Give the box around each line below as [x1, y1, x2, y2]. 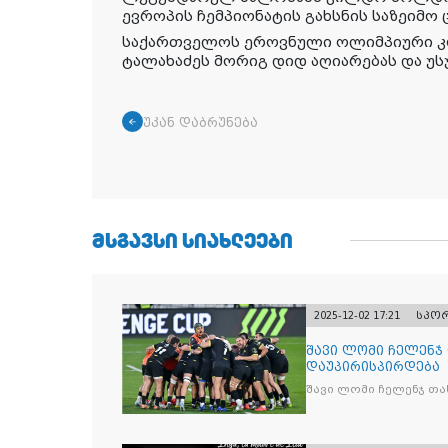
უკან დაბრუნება [143, 116, 258, 131]
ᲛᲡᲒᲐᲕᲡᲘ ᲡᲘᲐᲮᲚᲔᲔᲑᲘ [92, 227, 293, 255]
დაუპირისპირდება [306, 360, 440, 375]
